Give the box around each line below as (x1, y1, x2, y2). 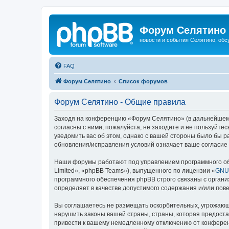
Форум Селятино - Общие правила (54, 97, 186, 106)
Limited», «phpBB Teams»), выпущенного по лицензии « (54, 167, 215, 174)
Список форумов (119, 78, 168, 84)
